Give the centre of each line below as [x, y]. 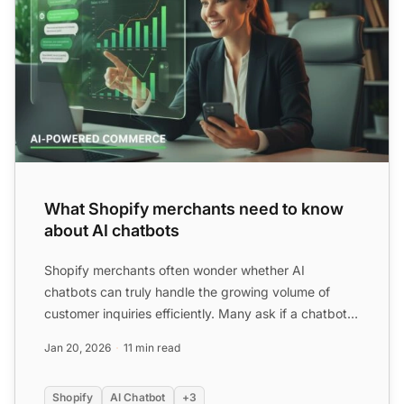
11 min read [152, 347]
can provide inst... [97, 335]
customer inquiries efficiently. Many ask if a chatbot [196, 313]
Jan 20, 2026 [78, 347]
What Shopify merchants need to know [194, 208]
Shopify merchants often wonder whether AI [174, 270]
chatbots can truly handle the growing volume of [187, 291]
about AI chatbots [112, 230]
